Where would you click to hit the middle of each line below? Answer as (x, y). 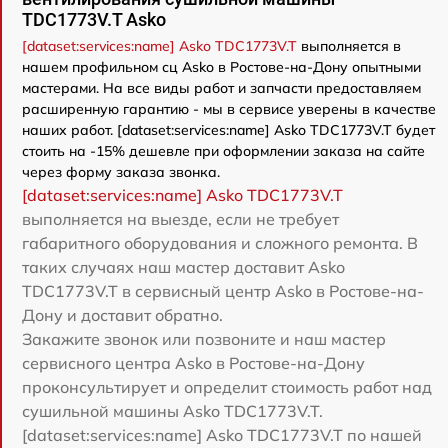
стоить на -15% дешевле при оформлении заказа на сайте (223, 150)
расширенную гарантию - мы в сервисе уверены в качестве (229, 108)
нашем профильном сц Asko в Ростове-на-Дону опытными (221, 66)
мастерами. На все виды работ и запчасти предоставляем (221, 87)
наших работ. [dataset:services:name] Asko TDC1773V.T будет (228, 129)
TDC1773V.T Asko (94, 19)
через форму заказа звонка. (121, 171)
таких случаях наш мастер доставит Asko (183, 266)
